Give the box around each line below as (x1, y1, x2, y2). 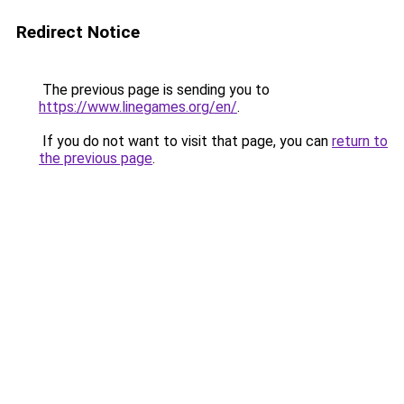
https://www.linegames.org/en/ (39, 98, 237, 115)
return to (332, 133, 388, 150)
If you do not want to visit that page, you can (39, 133, 332, 150)
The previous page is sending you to (39, 81, 270, 98)
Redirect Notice (16, 22, 140, 42)
